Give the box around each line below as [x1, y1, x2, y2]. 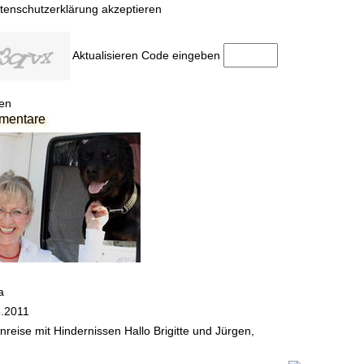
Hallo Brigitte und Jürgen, [121, 324, 254, 337]
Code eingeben [141, 48, 220, 62]
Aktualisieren [72, 48, 138, 62]
